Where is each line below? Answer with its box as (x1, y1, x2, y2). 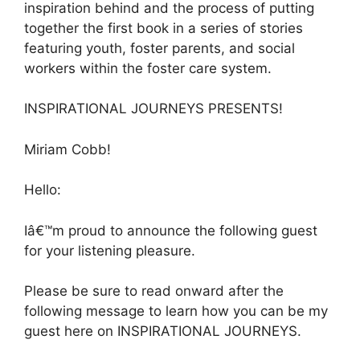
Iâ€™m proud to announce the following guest (24, 222, 317, 239)
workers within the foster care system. (24, 59, 272, 76)
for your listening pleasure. (24, 242, 195, 259)
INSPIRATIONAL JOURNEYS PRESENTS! (24, 100, 283, 117)
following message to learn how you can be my (24, 303, 328, 320)
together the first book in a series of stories (24, 19, 303, 36)
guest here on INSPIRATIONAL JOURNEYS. (24, 323, 301, 340)
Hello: (24, 182, 61, 198)
